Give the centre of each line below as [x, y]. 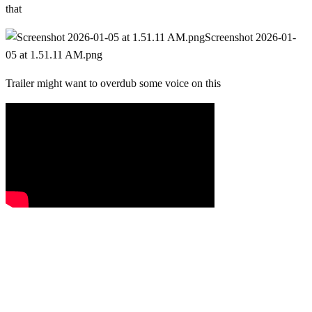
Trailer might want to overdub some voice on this [113, 84]
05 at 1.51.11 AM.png [54, 55]
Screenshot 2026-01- [250, 38]
